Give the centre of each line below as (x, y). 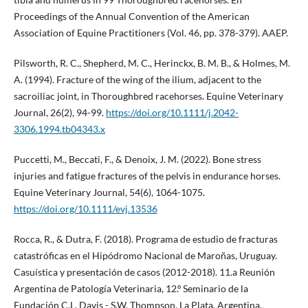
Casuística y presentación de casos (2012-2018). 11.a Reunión (144, 272)
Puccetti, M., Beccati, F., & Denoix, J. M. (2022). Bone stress (137, 159)
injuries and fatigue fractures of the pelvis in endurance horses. (147, 175)
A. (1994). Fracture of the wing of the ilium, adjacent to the (137, 79)
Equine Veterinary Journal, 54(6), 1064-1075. (109, 192)
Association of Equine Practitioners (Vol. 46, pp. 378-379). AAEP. (151, 32)
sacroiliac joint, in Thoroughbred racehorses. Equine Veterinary (148, 96)
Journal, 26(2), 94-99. (59, 112)
